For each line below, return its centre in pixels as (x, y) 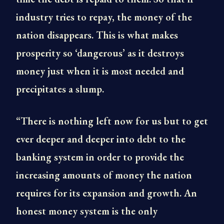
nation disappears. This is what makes (97, 35)
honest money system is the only (87, 211)
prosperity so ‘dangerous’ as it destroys (100, 53)
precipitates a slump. (60, 89)
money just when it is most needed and (100, 71)
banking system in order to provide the (100, 157)
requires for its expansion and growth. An (106, 193)
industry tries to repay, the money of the (104, 17)
